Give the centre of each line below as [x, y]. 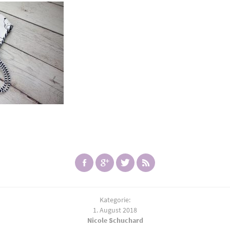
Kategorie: [115, 199]
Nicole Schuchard [115, 220]
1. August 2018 [115, 210]
